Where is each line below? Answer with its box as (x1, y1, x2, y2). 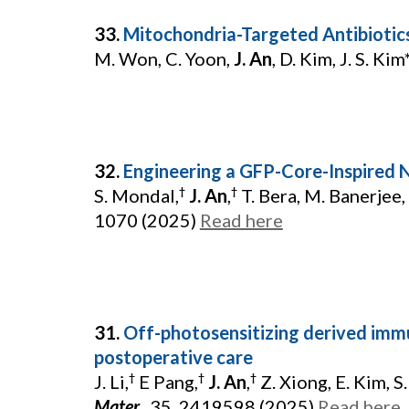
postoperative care (93, 346, 253, 368)
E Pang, (134, 371, 198, 393)
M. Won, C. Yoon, (93, 47, 234, 69)
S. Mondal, (93, 184, 179, 206)
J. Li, (93, 371, 129, 393)
